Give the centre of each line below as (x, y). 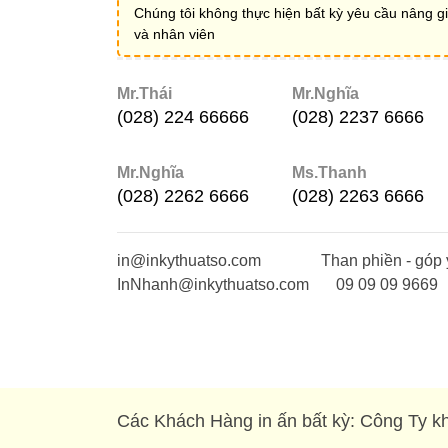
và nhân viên (174, 33)
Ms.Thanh (329, 173)
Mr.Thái (144, 93)
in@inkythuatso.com (189, 261)
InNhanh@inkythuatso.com (213, 285)
